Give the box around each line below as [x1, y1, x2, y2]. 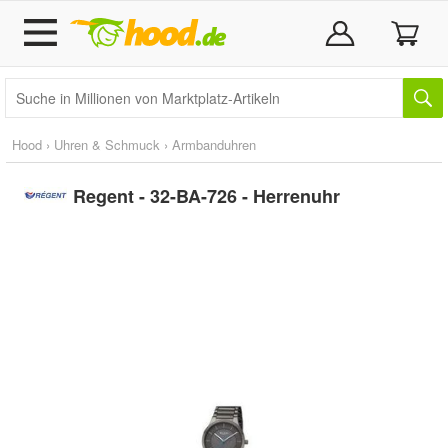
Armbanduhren [172, 135, 256, 154]
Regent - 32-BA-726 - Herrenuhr [72, 183, 340, 209]
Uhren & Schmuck [54, 135, 160, 154]
